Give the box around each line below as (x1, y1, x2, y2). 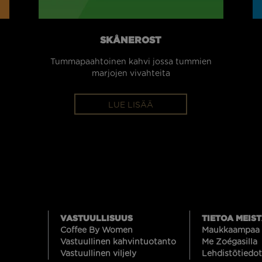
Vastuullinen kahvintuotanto (60, 237, 176, 246)
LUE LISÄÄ (108, 101, 154, 109)
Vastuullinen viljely (60, 249, 136, 258)
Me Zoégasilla (202, 237, 257, 246)
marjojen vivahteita (91, 69, 170, 78)
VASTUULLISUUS (60, 213, 133, 222)
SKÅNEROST (100, 34, 162, 45)
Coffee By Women (60, 226, 133, 235)
